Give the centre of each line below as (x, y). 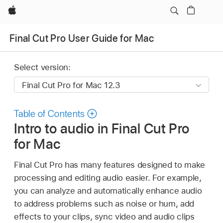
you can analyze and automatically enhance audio (108, 190)
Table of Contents (50, 114)
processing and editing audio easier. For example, (108, 177)
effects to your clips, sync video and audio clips (104, 216)
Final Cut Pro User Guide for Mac (82, 38)
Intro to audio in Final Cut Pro (102, 129)
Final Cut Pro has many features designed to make (110, 165)
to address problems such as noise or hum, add (104, 203)
